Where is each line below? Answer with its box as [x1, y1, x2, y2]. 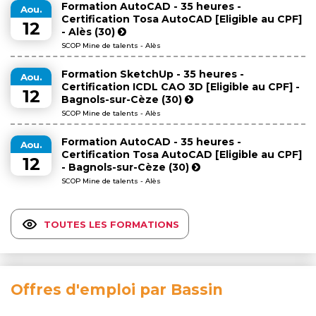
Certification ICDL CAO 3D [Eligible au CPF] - [61, 80, 300, 93]
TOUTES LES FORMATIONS [44, 218, 179, 230]
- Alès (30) [61, 25, 118, 38]
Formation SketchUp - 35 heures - [61, 68, 244, 80]
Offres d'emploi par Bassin [11, 281, 223, 298]
